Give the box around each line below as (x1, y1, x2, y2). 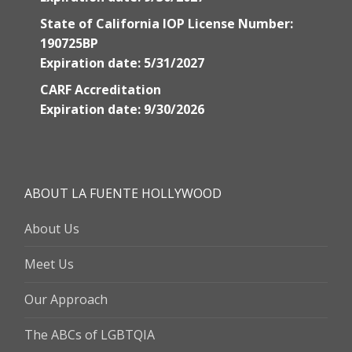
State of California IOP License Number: (40, 15, 293, 33)
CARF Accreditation (40, 80, 161, 98)
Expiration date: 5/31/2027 (40, 54, 204, 72)
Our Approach (24, 291, 108, 309)
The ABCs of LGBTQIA (24, 326, 155, 344)
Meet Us (24, 255, 74, 273)
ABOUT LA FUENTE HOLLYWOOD (24, 184, 222, 202)
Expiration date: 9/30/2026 (40, 100, 204, 118)
